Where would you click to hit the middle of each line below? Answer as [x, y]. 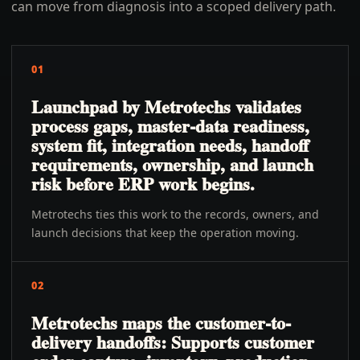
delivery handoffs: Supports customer [173, 342]
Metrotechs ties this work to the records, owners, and [175, 214]
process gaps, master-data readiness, [170, 126]
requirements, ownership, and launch [172, 164]
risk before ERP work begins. [143, 184]
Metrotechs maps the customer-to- [161, 323]
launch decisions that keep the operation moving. [165, 233]
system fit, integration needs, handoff [170, 145]
